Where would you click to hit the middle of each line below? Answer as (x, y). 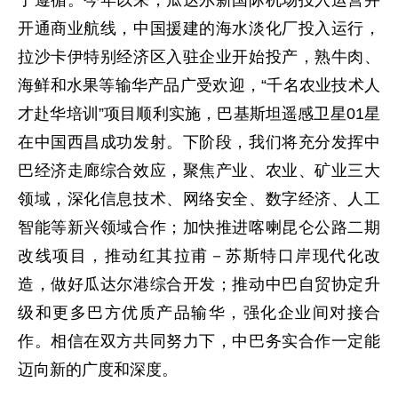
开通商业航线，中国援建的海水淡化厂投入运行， (199, 28)
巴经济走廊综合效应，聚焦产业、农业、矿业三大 (199, 170)
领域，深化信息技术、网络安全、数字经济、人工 (199, 199)
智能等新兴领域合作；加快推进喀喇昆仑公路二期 (199, 227)
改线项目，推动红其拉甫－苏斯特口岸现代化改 (199, 255)
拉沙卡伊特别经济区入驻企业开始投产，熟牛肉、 (199, 56)
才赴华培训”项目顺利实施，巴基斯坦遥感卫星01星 (199, 113)
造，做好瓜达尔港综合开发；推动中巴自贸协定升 (199, 284)
